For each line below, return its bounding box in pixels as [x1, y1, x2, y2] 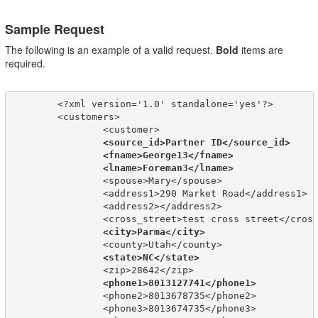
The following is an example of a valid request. [4, 42, 216, 57]
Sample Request [4, 19, 104, 38]
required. [4, 55, 45, 70]
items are [238, 42, 283, 57]
